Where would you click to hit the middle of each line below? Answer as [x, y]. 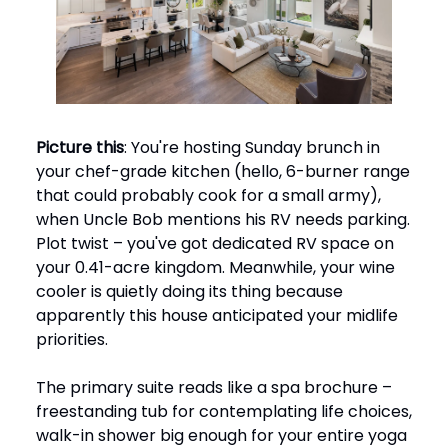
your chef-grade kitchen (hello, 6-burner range [223, 171]
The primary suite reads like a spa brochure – [214, 387]
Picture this [80, 147]
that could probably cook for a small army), [208, 195]
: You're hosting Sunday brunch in [252, 147]
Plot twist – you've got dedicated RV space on [215, 243]
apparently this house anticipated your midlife [217, 315]
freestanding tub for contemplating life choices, [224, 411]
